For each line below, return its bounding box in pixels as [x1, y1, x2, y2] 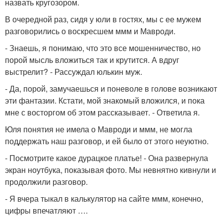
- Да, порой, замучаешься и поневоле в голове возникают [5, 83, 217, 94]
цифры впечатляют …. [5, 205, 88, 216]
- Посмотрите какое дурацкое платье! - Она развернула [5, 152, 208, 164]
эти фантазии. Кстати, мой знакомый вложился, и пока [5, 95, 205, 106]
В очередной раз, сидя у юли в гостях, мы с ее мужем [5, 13, 201, 25]
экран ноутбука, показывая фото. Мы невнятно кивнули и [5, 164, 216, 175]
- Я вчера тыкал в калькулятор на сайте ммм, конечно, [5, 193, 203, 204]
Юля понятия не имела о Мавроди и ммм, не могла [5, 123, 192, 135]
